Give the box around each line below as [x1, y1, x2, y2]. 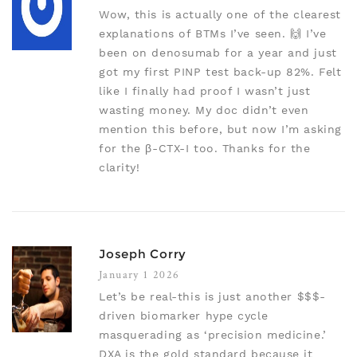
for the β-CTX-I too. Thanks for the [99, 142, 311, 155]
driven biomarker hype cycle [99, 309, 269, 323]
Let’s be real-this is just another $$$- [99, 290, 326, 304]
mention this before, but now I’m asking [99, 123, 342, 136]
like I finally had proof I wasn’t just [99, 84, 311, 98]
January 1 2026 [99, 267, 180, 282]
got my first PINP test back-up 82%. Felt [99, 65, 342, 79]
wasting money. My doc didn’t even [99, 104, 309, 117]
